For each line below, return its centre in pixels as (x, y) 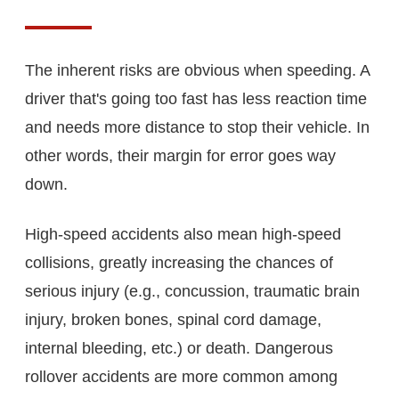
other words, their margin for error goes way (180, 155)
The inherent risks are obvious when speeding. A (197, 70)
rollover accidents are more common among (181, 376)
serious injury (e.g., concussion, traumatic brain (192, 291)
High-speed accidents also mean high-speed (183, 234)
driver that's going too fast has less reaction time (196, 98)
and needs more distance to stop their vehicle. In (197, 127)
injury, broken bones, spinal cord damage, (173, 319)
